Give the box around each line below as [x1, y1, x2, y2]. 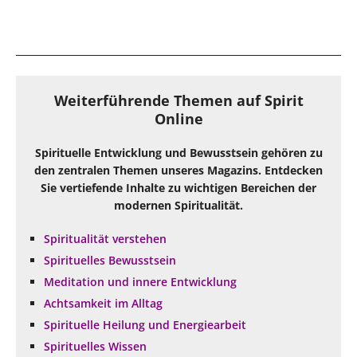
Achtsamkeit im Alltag [44, 295, 163, 311]
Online [154, 108, 203, 128]
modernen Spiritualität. [114, 197, 243, 213]
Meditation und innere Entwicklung [44, 273, 237, 289]
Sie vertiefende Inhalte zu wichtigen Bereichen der [41, 179, 316, 195]
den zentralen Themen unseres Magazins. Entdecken [34, 162, 323, 178]
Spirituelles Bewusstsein [44, 252, 176, 268]
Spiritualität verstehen [44, 230, 167, 246]
